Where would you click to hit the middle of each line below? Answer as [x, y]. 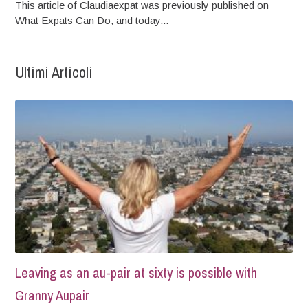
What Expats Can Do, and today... [92, 20]
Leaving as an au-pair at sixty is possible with [136, 273]
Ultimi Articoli [54, 72]
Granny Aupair [53, 296]
